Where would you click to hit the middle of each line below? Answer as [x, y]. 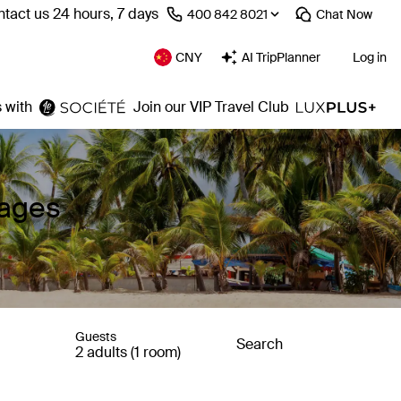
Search [260, 344]
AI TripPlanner [281, 57]
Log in [370, 57]
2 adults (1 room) [128, 352]
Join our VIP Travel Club [212, 107]
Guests [96, 337]
